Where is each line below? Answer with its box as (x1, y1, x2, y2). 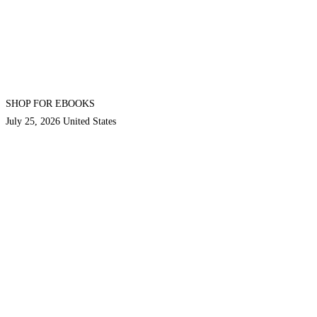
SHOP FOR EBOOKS (6, 98, 95, 109)
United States (63, 116, 116, 127)
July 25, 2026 (6, 116, 60, 127)
